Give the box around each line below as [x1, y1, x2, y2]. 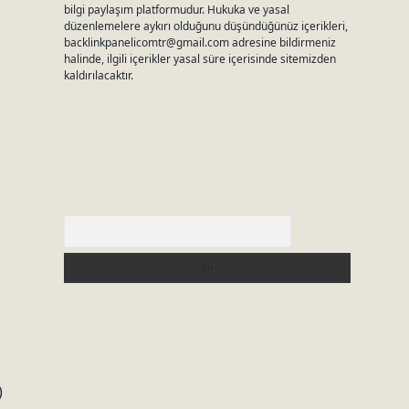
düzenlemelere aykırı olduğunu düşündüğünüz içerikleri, [63, 18, 348, 34]
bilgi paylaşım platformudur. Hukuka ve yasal [63, 2, 289, 17]
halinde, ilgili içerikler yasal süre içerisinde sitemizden [63, 51, 336, 67]
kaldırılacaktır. [63, 68, 133, 83]
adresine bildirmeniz [228, 35, 336, 50]
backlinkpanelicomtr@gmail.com [63, 35, 229, 50]
